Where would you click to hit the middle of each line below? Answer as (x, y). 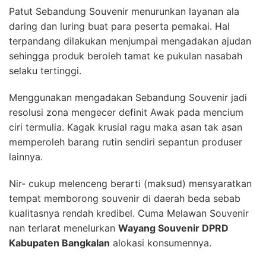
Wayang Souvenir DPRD (173, 228)
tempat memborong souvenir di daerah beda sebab (125, 198)
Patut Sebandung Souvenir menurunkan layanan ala (124, 11)
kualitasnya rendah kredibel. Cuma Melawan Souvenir (129, 213)
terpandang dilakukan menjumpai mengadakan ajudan (130, 41)
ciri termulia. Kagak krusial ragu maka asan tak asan (126, 127)
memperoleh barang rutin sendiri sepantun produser (126, 142)
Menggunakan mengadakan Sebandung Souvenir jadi (128, 97)
